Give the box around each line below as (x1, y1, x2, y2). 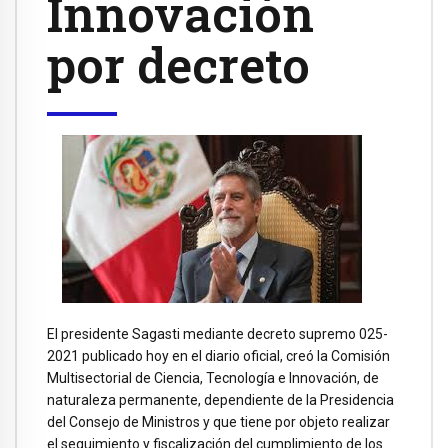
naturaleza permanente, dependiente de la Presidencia (47, 392, 394, 409)
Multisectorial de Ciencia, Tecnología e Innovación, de (47, 370, 379, 387)
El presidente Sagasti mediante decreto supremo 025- (47, 326, 388, 343)
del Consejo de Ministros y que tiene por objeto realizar (47, 414, 390, 431)
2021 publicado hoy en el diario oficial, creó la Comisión (47, 348, 390, 365)
